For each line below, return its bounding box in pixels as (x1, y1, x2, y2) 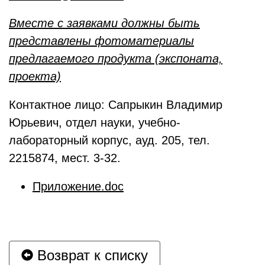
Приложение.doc (33, 180, 124, 193)
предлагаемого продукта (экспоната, (9, 52, 222, 65)
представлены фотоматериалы (9, 34, 194, 47)
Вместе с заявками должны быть (9, 17, 200, 30)
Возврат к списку (33, 247, 148, 263)
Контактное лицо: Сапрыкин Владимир (9, 98, 222, 111)
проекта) (9, 70, 61, 83)
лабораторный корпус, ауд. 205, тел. (9, 134, 210, 147)
